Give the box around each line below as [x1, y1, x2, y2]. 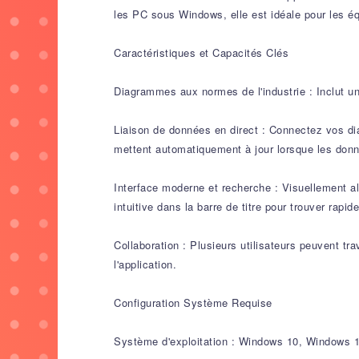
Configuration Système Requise [114, 295, 272, 310]
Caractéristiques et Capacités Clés [114, 45, 288, 60]
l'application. [114, 256, 176, 272]
